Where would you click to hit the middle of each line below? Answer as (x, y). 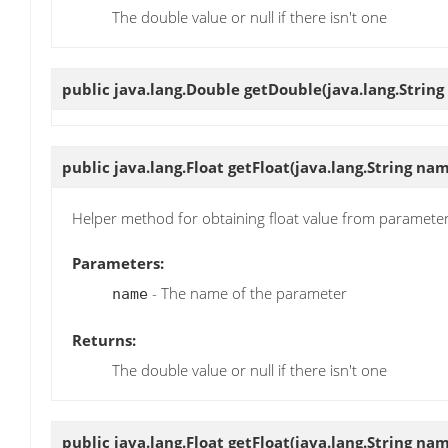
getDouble (283, 88)
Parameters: (118, 263)
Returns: (104, 339)
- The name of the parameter (247, 293)
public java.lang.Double (153, 88)
